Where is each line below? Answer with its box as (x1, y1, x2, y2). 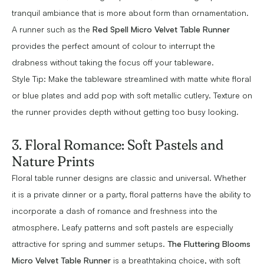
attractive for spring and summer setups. (12, 239, 165, 249)
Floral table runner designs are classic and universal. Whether (12, 173, 246, 183)
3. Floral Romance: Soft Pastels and (12, 136, 223, 154)
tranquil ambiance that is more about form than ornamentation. (12, 8, 249, 18)
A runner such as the (12, 24, 90, 35)
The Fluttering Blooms (165, 239, 250, 249)
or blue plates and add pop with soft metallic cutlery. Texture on (12, 90, 252, 101)
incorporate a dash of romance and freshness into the (12, 206, 217, 216)
